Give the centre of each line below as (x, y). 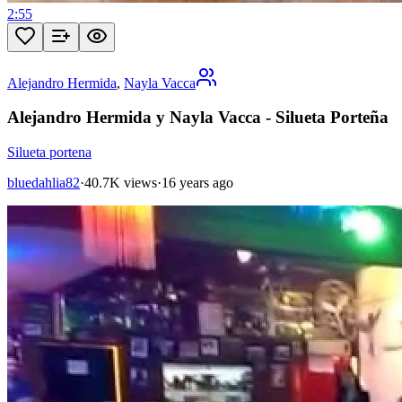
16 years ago (197, 183)
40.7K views (121, 183)
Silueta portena (49, 153)
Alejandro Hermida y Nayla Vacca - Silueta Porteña (198, 118)
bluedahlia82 (44, 183)
